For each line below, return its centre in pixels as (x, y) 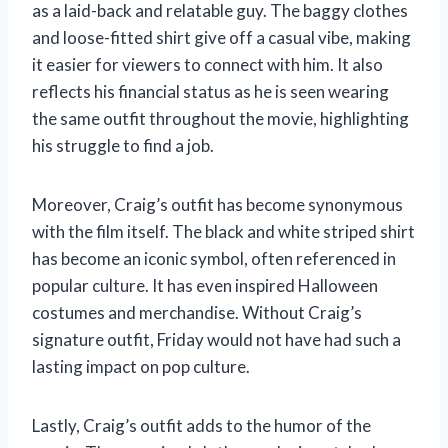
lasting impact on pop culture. (141, 367)
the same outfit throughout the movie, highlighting (220, 119)
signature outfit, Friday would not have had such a (216, 340)
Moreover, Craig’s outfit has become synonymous (217, 205)
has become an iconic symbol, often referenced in (214, 259)
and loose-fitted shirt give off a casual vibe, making (221, 38)
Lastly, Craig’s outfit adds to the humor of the (201, 426)
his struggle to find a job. (123, 146)
